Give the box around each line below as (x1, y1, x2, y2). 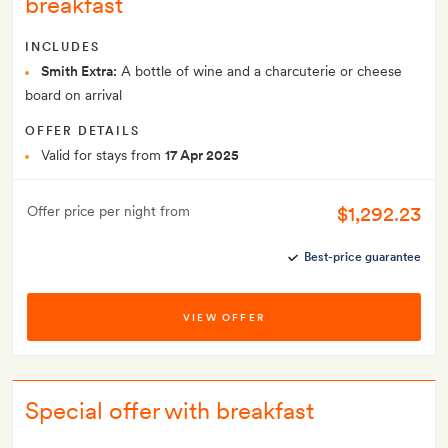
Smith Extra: (41, 63, 117, 79)
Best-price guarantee (304, 250, 421, 264)
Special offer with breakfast (25, 396, 314, 425)
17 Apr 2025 (165, 147, 239, 163)
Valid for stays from (41, 147, 165, 163)
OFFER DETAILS (25, 124, 140, 138)
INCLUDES (25, 40, 100, 54)
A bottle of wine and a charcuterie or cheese (117, 63, 402, 79)
